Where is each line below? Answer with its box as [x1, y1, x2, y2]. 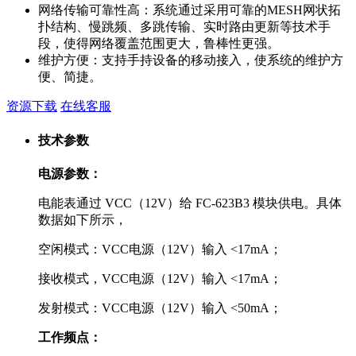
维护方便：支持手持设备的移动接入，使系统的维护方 [38, 53, 343, 68]
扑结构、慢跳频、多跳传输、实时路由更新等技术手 [38, 20, 331, 34]
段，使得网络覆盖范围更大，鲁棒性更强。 [38, 37, 280, 51]
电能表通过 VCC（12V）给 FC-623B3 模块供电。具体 [38, 195, 342, 210]
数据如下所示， [38, 212, 130, 226]
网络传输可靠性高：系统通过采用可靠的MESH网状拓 [38, 3, 341, 17]
